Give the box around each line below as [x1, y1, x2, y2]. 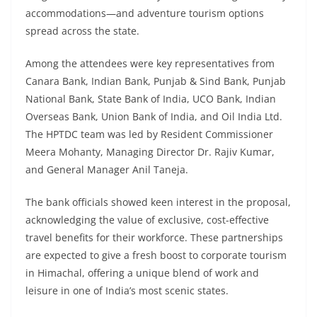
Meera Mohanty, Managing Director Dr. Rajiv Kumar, [25, 145, 275, 159]
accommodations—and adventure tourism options [25, 6, 264, 21]
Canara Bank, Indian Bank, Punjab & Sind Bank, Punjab [25, 74, 286, 88]
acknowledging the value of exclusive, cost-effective [25, 213, 269, 227]
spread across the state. [25, 24, 139, 38]
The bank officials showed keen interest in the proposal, [25, 195, 291, 209]
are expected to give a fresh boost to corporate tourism [25, 248, 287, 263]
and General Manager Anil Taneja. [25, 163, 188, 177]
